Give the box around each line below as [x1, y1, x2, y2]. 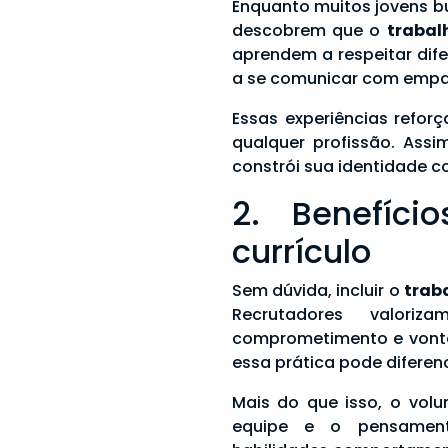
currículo [231, 229, 371, 275]
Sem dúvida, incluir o [231, 279, 405, 303]
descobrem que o [231, 19, 387, 43]
